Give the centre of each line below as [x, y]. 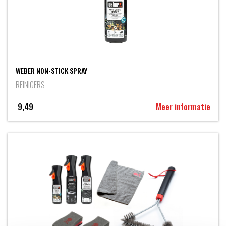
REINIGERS [30, 84]
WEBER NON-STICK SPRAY [51, 70]
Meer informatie [183, 107]
